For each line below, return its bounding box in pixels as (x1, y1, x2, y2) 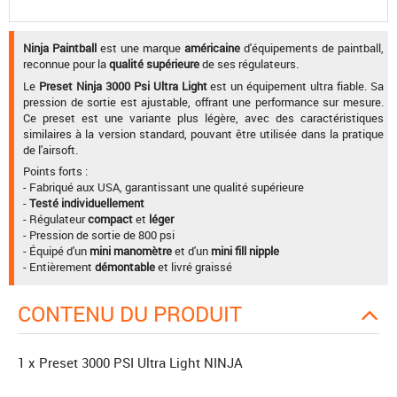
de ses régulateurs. (199, 56, 299, 73)
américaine (184, 40, 240, 57)
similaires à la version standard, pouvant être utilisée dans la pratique (23, 125, 384, 142)
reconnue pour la (23, 56, 109, 73)
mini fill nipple (211, 243, 279, 260)
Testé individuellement (29, 195, 144, 212)
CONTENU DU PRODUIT (31, 299, 242, 328)
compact (88, 211, 133, 228)
